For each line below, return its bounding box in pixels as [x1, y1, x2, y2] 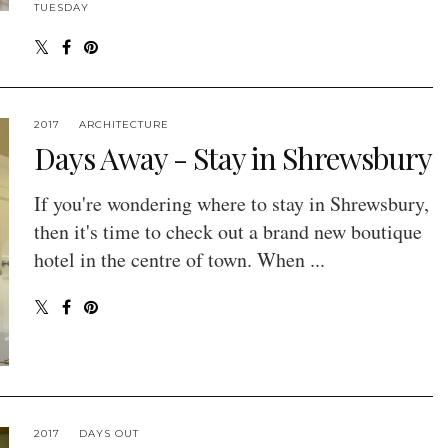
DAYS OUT [78, 427, 139, 441]
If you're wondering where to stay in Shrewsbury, [33, 190, 429, 218]
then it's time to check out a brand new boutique [33, 218, 422, 246]
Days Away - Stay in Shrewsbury [33, 138, 432, 179]
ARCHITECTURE [78, 118, 169, 132]
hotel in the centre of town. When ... [33, 246, 325, 274]
